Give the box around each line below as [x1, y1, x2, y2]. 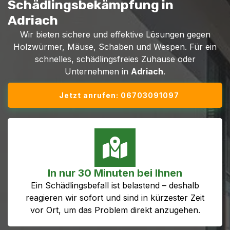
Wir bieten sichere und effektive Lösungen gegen [20, 29, 210, 40]
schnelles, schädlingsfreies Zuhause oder [34, 54, 196, 64]
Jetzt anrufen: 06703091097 [59, 91, 179, 100]
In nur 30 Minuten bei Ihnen [48, 166, 182, 179]
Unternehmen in [65, 66, 131, 76]
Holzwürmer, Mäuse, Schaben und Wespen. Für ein [13, 42, 217, 52]
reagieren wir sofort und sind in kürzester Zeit [26, 192, 204, 203]
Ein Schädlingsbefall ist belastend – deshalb [31, 180, 199, 190]
